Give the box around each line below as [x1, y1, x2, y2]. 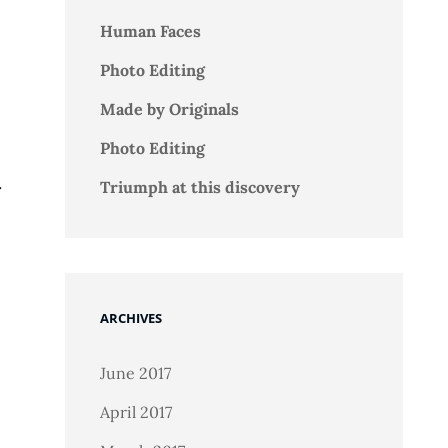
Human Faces [99, 21, 201, 41]
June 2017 [99, 363, 171, 383]
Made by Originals [99, 99, 239, 119]
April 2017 [99, 402, 172, 422]
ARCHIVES [99, 309, 162, 327]
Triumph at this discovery [99, 177, 300, 197]
